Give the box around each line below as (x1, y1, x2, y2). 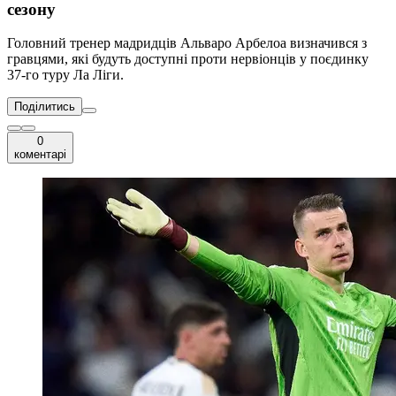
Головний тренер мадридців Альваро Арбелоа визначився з (7, 35, 367, 51)
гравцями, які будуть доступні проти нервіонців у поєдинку (7, 51, 369, 67)
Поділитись (14, 100, 75, 114)
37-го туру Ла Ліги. (7, 67, 124, 83)
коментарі (14, 148, 66, 162)
